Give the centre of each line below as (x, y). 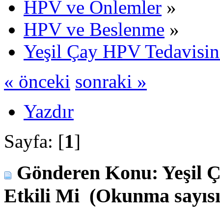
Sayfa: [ (34, 141)
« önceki (37, 81)
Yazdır (49, 111)
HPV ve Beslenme (94, 29)
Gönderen (58, 173)
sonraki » (111, 81)
